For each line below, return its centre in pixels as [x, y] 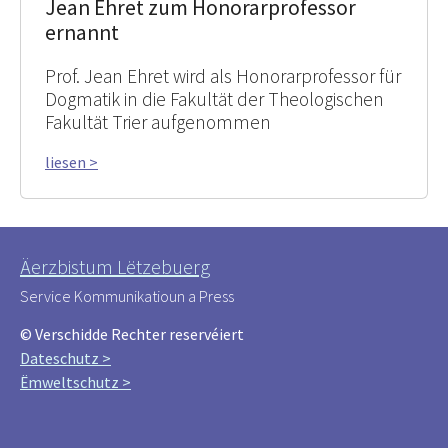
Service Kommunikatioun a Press [127, 295]
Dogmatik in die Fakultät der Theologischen [214, 98]
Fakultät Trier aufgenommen [158, 121]
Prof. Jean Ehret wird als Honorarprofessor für [223, 75]
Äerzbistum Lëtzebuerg [115, 266]
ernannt [82, 32]
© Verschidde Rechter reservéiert [132, 333]
